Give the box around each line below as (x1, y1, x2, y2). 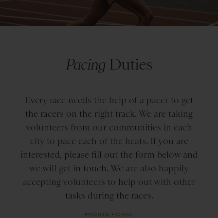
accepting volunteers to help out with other (23, 176, 195, 187)
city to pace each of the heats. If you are (30, 135, 188, 146)
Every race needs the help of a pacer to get (25, 94, 193, 105)
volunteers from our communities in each (26, 122, 192, 132)
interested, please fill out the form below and (20, 149, 198, 160)
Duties (106, 54, 152, 73)
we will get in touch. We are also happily (29, 163, 189, 173)
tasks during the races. (65, 190, 153, 200)
